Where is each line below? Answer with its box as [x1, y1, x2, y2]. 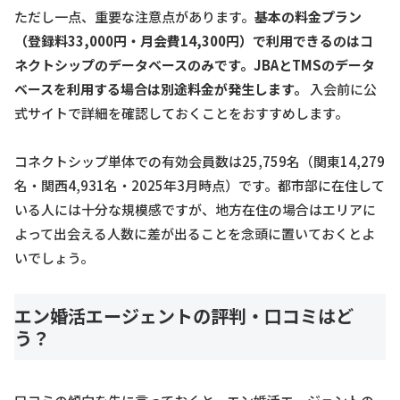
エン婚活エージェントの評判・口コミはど [14, 302, 354, 329]
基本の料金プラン [254, 6, 362, 26]
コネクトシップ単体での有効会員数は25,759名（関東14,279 [14, 151, 385, 171]
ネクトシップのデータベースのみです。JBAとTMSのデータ [14, 54, 375, 74]
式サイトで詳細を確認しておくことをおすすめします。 [14, 103, 348, 122]
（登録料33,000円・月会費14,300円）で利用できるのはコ [14, 30, 373, 50]
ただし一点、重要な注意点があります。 [14, 6, 254, 26]
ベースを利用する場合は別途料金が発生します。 [14, 79, 307, 98]
